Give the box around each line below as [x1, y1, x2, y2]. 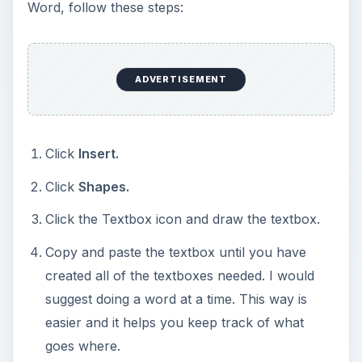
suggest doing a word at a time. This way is [44, 290, 307, 307]
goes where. [44, 337, 120, 354]
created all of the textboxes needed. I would [44, 267, 314, 284]
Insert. [78, 145, 119, 162]
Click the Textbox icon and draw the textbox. [44, 211, 320, 228]
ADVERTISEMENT [134, 74, 228, 86]
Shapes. [78, 178, 129, 195]
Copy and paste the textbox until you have [44, 243, 306, 260]
